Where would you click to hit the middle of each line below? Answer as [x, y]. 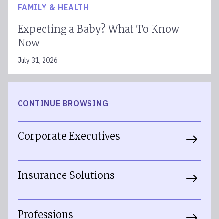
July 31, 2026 [38, 60]
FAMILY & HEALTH [53, 7]
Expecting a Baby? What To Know [99, 29]
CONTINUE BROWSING [63, 103]
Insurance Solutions [66, 175]
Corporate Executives [69, 136]
